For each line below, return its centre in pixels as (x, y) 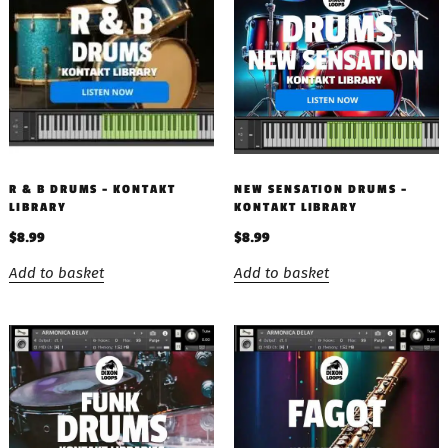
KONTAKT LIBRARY (296, 207)
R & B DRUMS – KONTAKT (92, 189)
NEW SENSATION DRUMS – (321, 189)
